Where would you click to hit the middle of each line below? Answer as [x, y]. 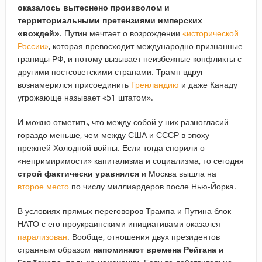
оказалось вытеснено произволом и [93, 7]
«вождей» [38, 33]
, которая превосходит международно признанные [145, 46]
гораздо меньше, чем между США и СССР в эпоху [113, 135]
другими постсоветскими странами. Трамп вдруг [110, 71]
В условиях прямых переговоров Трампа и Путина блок [124, 211]
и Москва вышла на [177, 173]
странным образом [55, 249]
